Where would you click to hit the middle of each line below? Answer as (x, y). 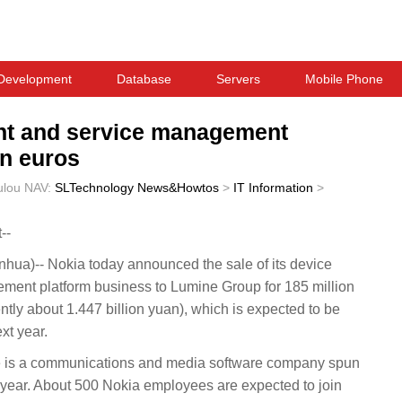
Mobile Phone (344, 79)
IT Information (273, 188)
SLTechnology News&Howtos (137, 188)
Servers (238, 79)
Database (144, 79)
